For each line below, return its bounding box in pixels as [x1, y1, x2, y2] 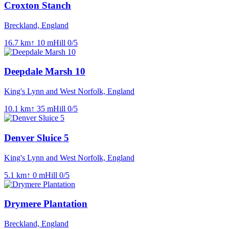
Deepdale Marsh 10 [4, 66, 85, 77]
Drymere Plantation [4, 198, 87, 210]
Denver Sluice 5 [4, 132, 69, 143]
